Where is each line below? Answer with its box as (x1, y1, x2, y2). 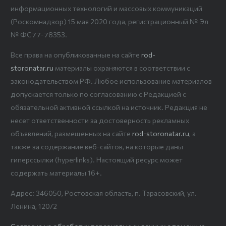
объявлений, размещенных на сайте (11, 129, 132, 138)
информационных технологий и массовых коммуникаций (11, 4, 202, 13)
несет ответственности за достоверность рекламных (11, 116, 189, 125)
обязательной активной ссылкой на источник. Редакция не (11, 102, 207, 111)
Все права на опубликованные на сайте (11, 50, 141, 59)
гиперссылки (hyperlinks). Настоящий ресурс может (11, 155, 183, 164)
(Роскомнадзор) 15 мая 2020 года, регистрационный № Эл (11, 17, 208, 26)
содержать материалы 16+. (11, 168, 102, 177)
